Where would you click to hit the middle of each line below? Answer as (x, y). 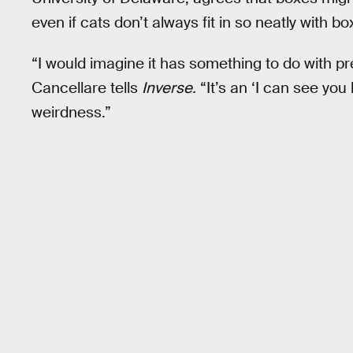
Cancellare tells (87, 88)
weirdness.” (71, 113)
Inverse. (169, 88)
